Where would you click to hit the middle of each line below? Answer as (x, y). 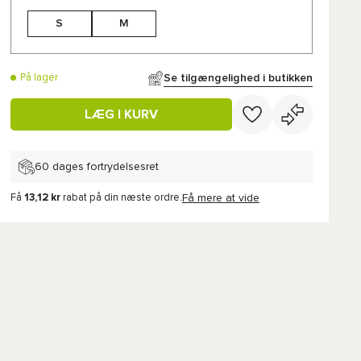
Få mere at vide (220, 198)
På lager (39, 78)
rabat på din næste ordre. (122, 198)
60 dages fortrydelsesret (96, 166)
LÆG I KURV (121, 114)
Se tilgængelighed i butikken (238, 78)
